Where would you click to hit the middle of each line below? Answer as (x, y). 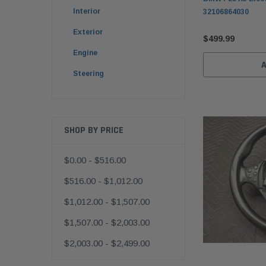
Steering (88, 74)
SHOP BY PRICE (94, 131)
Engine (85, 53)
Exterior (88, 32)
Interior (87, 12)
